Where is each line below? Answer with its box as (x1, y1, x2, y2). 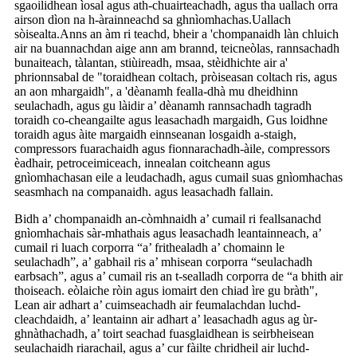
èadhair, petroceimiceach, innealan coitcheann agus (14, 155, 270, 170)
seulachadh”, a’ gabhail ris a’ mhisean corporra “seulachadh (14, 254, 312, 269)
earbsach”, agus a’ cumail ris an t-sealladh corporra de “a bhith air (14, 269, 343, 283)
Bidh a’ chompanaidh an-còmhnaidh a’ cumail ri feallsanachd (14, 211, 321, 226)
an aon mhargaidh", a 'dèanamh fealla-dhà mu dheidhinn (14, 84, 298, 98)
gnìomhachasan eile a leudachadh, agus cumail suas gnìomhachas (14, 170, 343, 184)
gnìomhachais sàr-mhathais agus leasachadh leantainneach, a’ (14, 226, 321, 240)
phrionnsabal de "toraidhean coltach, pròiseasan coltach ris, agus (14, 69, 337, 84)
